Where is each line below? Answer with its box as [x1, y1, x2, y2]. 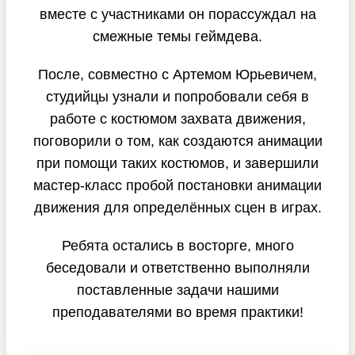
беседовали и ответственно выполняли [45, 259, 310, 276]
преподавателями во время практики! [52, 303, 303, 320]
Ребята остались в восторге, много [61, 237, 294, 254]
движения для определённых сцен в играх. [33, 199, 322, 216]
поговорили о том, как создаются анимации [32, 132, 323, 149]
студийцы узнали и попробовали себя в [46, 88, 309, 105]
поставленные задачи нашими [76, 281, 279, 298]
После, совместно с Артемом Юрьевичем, [38, 66, 317, 82]
